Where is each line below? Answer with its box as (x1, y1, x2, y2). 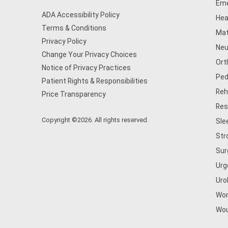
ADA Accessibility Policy (42, 11, 120, 19)
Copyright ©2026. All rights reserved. (42, 116, 149, 124)
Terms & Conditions (42, 24, 106, 32)
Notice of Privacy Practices (42, 64, 131, 72)
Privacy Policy (42, 37, 87, 45)
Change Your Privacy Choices (42, 50, 137, 59)
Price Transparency (42, 90, 106, 98)
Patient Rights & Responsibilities (42, 77, 148, 85)
